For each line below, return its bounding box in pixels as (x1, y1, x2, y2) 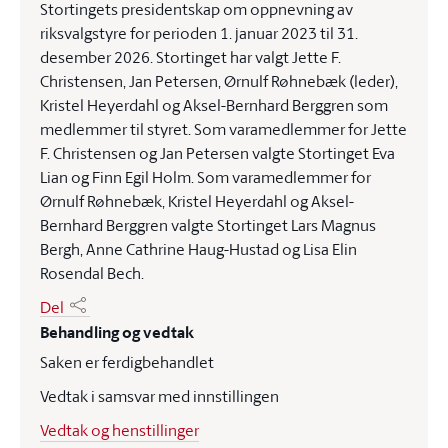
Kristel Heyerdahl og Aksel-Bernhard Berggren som (40, 94, 388, 116)
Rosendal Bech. (40, 262, 144, 284)
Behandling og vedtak (40, 321, 194, 344)
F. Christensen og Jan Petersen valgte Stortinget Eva (40, 142, 395, 164)
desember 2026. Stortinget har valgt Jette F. (40, 46, 341, 68)
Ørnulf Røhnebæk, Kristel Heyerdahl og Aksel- (40, 190, 354, 212)
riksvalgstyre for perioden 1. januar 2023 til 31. (40, 22, 358, 44)
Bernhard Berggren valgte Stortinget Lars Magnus (40, 214, 376, 236)
